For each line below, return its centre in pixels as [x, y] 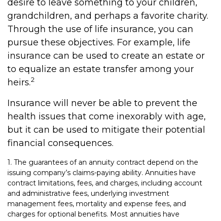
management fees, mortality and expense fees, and [97, 204]
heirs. [19, 82]
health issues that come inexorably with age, [107, 116]
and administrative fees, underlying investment [88, 193]
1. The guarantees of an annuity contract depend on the [103, 162]
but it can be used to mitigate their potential [106, 130]
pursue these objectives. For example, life [99, 42]
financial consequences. [60, 143]
